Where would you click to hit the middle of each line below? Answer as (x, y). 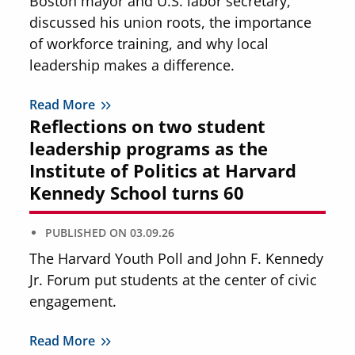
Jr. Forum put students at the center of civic (174, 279)
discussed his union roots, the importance (171, 22)
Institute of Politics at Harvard (163, 170)
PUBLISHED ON (86, 232)
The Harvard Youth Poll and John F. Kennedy (177, 258)
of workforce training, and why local (149, 43)
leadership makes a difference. (132, 65)
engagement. (73, 301)
